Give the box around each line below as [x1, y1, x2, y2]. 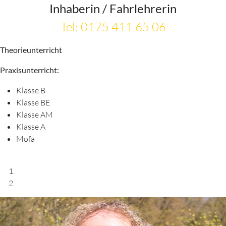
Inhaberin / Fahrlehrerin [49, 1, 177, 16]
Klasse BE [16, 97, 50, 107]
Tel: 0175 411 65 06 [60, 19, 166, 34]
